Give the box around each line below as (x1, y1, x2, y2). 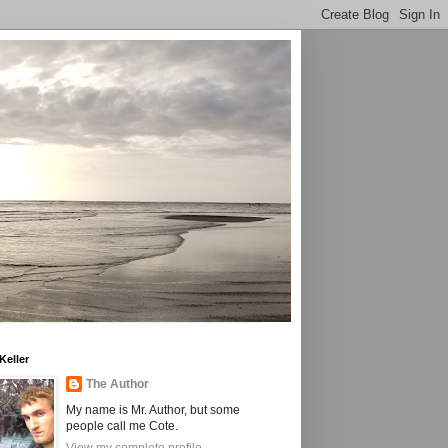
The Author (86, 377, 149, 391)
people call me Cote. (66, 419, 178, 433)
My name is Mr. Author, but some (66, 403, 240, 417)
